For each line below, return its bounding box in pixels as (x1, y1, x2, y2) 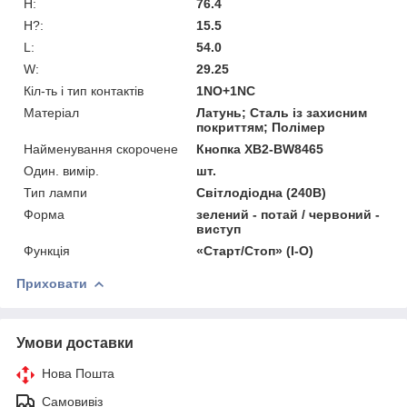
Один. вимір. (24, 163, 99, 178)
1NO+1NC (196, 83, 256, 98)
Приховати (16, 275, 87, 291)
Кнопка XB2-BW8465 (196, 141, 324, 156)
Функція (24, 243, 70, 258)
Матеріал (24, 104, 79, 120)
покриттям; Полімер (196, 119, 326, 134)
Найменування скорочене (24, 141, 178, 156)
